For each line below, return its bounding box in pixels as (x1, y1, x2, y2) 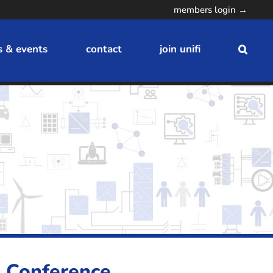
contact (85, 42, 122, 57)
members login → (173, 3, 247, 16)
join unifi (159, 42, 200, 57)
